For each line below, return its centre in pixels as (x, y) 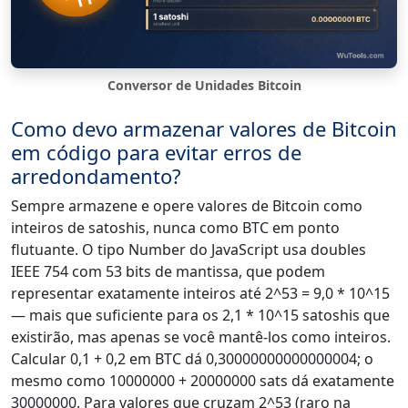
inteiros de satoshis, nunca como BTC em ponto (175, 227)
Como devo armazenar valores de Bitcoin (204, 128)
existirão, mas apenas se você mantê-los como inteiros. (201, 337)
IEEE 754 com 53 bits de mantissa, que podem (168, 271)
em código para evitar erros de (156, 152)
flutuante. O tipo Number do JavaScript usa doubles (189, 249)
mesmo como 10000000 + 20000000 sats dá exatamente (203, 380)
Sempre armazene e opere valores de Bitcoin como (187, 205)
